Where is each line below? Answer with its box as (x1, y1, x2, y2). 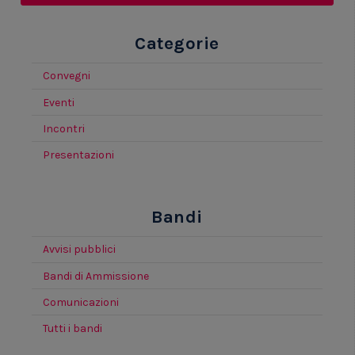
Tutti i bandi (43, 321, 102, 335)
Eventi (43, 95, 74, 109)
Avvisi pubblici (43, 242, 116, 257)
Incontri (43, 121, 85, 136)
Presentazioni (43, 148, 114, 162)
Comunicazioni (43, 295, 119, 309)
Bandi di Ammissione (43, 269, 149, 283)
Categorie (135, 32, 219, 54)
